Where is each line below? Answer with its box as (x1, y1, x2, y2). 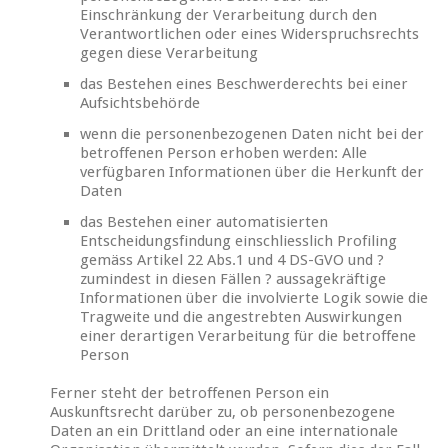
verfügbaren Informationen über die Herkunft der (80, 163, 424, 182)
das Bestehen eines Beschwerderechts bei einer (80, 75, 408, 94)
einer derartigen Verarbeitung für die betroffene (80, 327, 416, 346)
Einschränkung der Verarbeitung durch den (80, 6, 377, 25)
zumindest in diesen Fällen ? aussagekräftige (80, 270, 386, 289)
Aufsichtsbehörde (80, 94, 200, 113)
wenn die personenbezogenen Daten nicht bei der (80, 125, 424, 144)
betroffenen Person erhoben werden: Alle (80, 144, 367, 163)
